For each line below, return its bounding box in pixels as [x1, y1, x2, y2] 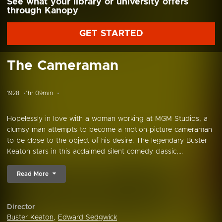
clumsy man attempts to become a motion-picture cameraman [7, 126, 212, 133]
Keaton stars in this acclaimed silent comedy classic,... [7, 148, 183, 155]
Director [7, 204, 35, 211]
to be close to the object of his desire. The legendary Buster [7, 137, 207, 144]
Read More [17, 171, 49, 177]
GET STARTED [79, 29, 143, 38]
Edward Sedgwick [58, 214, 117, 221]
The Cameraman [7, 59, 118, 73]
